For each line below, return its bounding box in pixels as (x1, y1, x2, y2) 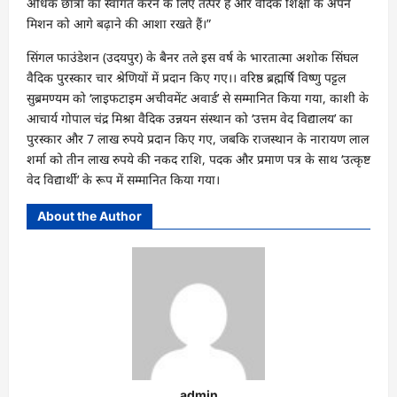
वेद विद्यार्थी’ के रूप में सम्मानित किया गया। (27, 170, 220, 188)
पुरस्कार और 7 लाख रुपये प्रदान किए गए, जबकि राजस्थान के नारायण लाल (27, 129, 369, 147)
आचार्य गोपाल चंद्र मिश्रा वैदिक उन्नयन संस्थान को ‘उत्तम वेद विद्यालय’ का (27, 109, 353, 127)
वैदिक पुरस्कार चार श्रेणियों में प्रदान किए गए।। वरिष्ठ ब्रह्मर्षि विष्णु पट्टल (27, 68, 346, 86)
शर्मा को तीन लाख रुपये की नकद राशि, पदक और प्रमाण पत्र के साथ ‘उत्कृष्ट (27, 150, 370, 167)
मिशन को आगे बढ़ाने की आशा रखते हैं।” (27, 14, 211, 32)
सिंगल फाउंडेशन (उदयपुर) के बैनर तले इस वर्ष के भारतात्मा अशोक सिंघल (27, 48, 358, 66)
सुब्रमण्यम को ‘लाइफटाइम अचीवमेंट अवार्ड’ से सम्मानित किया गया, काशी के (27, 89, 369, 106)
